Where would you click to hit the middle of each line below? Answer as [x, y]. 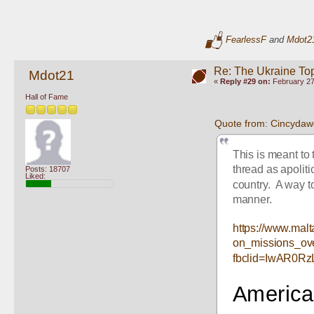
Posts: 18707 [48, 169]
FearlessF [246, 39]
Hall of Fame [47, 97]
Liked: [35, 176]
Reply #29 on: [245, 81]
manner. [252, 200]
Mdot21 [51, 75]
